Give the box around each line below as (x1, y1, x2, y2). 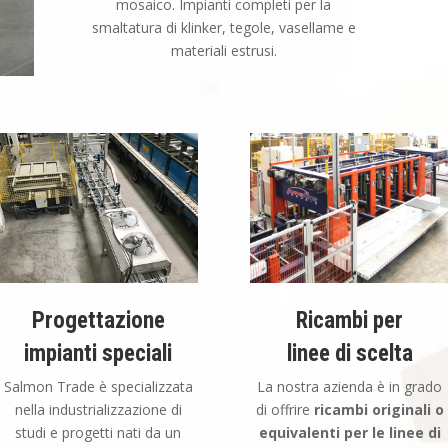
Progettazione (31, 306, 165, 334)
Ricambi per (296, 306, 404, 334)
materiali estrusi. (170, 41, 277, 61)
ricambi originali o (313, 399, 444, 419)
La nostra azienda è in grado (257, 376, 443, 396)
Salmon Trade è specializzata (3, 376, 193, 396)
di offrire (255, 399, 314, 419)
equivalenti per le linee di (258, 422, 441, 442)
